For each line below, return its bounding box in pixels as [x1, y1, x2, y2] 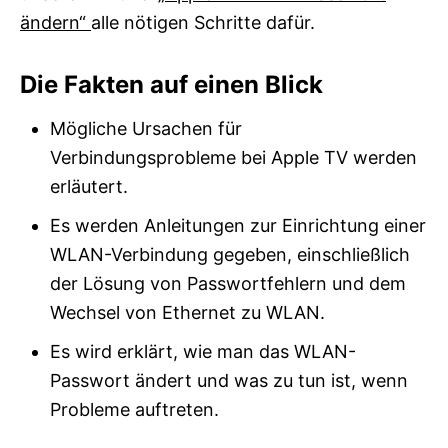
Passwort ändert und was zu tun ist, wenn [50, 370, 408, 392]
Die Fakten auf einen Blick [20, 70, 323, 100]
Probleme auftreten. [50, 399, 219, 421]
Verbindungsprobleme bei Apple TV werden [50, 147, 417, 169]
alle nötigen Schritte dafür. [91, 12, 315, 34]
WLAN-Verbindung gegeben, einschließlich [50, 244, 410, 266]
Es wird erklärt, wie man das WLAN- [50, 341, 356, 363]
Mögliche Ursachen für [50, 118, 242, 140]
